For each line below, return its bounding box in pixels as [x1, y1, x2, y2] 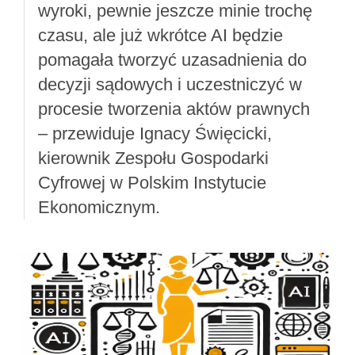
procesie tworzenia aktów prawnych [37, 99, 310, 120]
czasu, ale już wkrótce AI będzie [37, 25, 283, 46]
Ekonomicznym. [37, 197, 160, 218]
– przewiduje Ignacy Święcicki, [37, 124, 272, 144]
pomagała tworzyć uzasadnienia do [37, 50, 307, 71]
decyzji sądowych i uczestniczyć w [37, 74, 302, 95]
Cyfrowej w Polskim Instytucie [37, 173, 266, 193]
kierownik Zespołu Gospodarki [37, 148, 269, 169]
